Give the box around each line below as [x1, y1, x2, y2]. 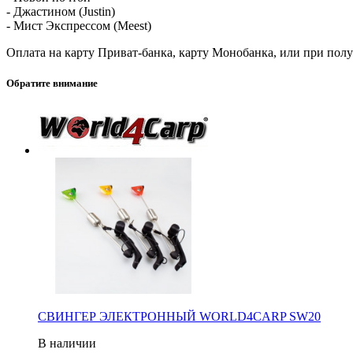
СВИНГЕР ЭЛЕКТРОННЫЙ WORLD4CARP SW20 [38, 309, 321, 323]
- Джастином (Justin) [6, 4, 115, 18]
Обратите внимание [6, 76, 98, 89]
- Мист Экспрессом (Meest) [6, 18, 151, 32]
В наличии [38, 336, 96, 350]
